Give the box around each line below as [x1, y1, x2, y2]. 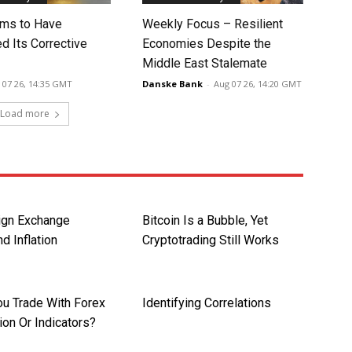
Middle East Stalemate [141, 56, 267, 71]
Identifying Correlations [141, 295, 271, 311]
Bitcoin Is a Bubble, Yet [141, 213, 268, 229]
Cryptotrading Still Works [141, 233, 279, 248]
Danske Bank [141, 78, 203, 90]
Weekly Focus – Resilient [141, 16, 283, 32]
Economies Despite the [141, 36, 271, 52]
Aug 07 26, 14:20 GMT [213, 78, 302, 90]
